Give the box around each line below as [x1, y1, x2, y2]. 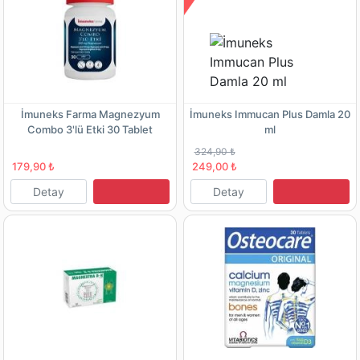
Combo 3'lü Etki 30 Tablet [27, 122, 153, 136]
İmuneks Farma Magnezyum [20, 107, 160, 121]
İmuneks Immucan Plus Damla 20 [190, 107, 350, 121]
